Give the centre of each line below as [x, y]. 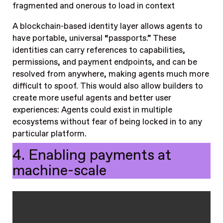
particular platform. [49, 134]
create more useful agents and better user [92, 98]
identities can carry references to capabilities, [99, 50]
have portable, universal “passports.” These [94, 38]
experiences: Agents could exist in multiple [92, 110]
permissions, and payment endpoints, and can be [105, 62]
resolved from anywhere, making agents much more [111, 74]
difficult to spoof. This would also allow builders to [108, 86]
